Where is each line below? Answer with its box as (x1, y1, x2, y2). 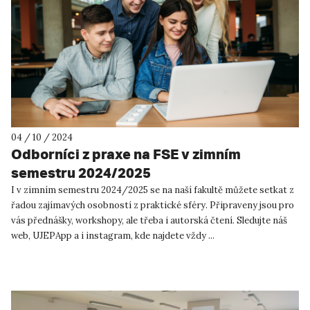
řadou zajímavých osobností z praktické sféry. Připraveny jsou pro (11, 199, 294, 212)
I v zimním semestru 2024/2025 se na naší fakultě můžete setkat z (11, 184, 294, 197)
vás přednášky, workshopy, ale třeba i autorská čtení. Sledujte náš (11, 215, 287, 227)
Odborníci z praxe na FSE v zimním (11, 145, 241, 163)
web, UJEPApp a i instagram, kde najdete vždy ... (11, 230, 215, 242)
